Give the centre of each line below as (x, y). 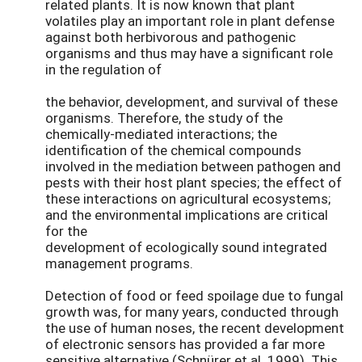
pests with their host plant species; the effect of (194, 182)
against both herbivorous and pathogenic (170, 36)
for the (66, 230)
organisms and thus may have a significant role (189, 53)
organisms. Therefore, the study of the (164, 117)
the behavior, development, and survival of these (192, 101)
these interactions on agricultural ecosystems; (188, 198)
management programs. (119, 263)
